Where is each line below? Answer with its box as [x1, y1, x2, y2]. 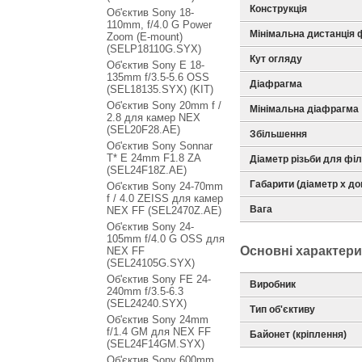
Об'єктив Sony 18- [107, 6, 194, 19]
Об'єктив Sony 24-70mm [107, 180, 223, 192]
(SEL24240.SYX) [107, 297, 187, 309]
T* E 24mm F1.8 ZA [107, 152, 201, 164]
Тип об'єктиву [250, 304, 315, 315]
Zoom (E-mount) [107, 31, 183, 43]
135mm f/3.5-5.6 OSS [107, 71, 209, 83]
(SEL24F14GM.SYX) [107, 338, 204, 350]
